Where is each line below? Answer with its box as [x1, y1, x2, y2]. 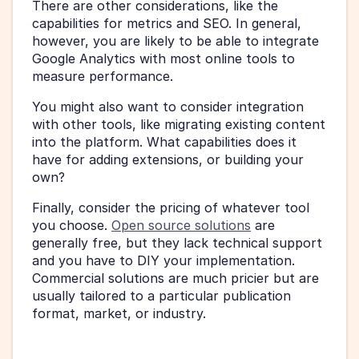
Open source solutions [111, 216, 251, 233]
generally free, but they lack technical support [32, 234, 322, 251]
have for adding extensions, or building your [32, 151, 304, 167]
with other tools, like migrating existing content [32, 115, 325, 132]
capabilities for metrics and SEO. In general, [32, 14, 301, 31]
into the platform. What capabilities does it [32, 133, 296, 150]
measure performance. [32, 67, 177, 84]
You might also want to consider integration [32, 98, 304, 115]
